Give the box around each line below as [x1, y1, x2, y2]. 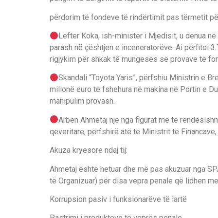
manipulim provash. [50, 96, 115, 106]
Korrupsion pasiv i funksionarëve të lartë [50, 195, 187, 204]
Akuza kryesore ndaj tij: [50, 145, 127, 155]
